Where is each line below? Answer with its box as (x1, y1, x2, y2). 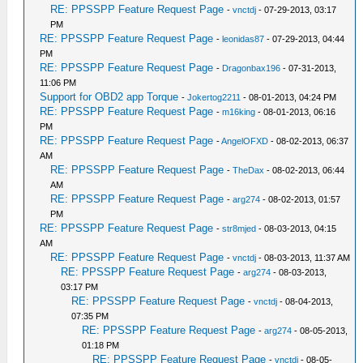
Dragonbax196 (222, 63, 281, 73)
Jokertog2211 (187, 92, 241, 102)
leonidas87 (222, 34, 265, 44)
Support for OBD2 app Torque (40, 91, 179, 103)
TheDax (233, 165, 265, 175)
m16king (222, 107, 256, 117)
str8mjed (222, 224, 257, 233)
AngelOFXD (221, 136, 269, 146)
